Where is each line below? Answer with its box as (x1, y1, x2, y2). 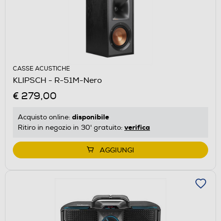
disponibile (72, 112, 109, 121)
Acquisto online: (18, 112, 72, 121)
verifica (124, 122, 150, 132)
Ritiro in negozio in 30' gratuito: (18, 123, 124, 132)
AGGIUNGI (100, 146, 134, 154)
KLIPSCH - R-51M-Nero (13, 75, 102, 85)
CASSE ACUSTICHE (13, 65, 70, 73)
